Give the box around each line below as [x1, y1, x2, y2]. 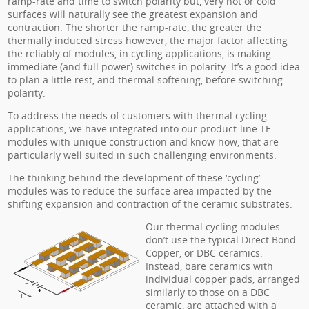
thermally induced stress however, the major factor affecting [8, 34, 288, 47]
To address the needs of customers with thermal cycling [8, 109, 268, 122]
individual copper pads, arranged [146, 272, 301, 286]
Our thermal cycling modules [146, 220, 281, 233]
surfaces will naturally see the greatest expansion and [8, 8, 259, 21]
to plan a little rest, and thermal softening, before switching [8, 73, 283, 86]
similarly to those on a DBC [146, 286, 270, 299]
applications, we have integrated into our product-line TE [8, 122, 272, 135]
